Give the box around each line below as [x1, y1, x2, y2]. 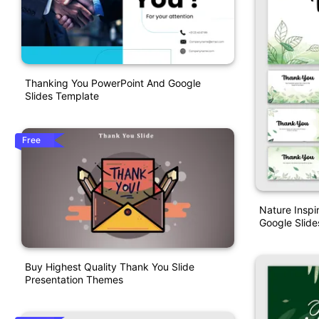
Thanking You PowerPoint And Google [25, 77, 201, 90]
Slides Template [25, 90, 99, 103]
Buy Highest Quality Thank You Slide [25, 260, 194, 273]
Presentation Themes [25, 273, 123, 286]
